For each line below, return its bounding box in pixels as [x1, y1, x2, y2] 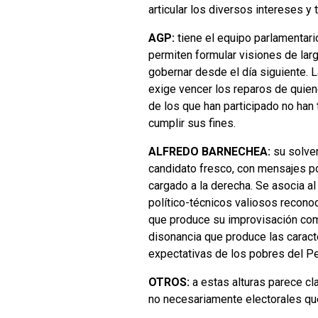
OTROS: [148, 275, 190, 289]
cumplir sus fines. [148, 116, 236, 130]
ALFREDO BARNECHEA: [148, 144, 273, 158]
